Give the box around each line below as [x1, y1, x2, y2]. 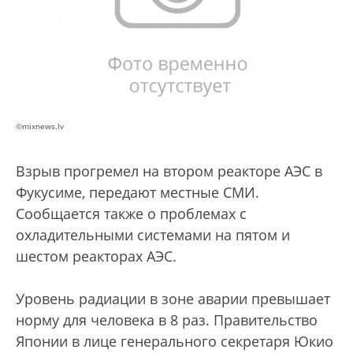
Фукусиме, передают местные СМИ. [16, 183, 259, 203]
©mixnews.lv [16, 121, 64, 132]
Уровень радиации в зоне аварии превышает [16, 289, 330, 309]
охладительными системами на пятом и [16, 225, 290, 245]
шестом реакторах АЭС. [16, 247, 176, 266]
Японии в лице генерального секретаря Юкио [16, 332, 333, 351]
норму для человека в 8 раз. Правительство [16, 310, 318, 330]
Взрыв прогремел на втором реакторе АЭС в [16, 162, 322, 181]
